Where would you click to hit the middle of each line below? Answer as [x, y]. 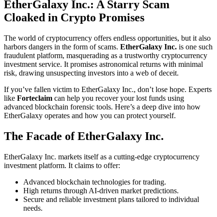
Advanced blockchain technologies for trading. [95, 182]
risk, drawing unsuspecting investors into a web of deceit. [91, 73]
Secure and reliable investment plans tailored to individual [111, 199]
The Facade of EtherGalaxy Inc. [84, 136]
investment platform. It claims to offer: [62, 165]
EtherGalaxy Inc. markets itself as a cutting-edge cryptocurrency [102, 156]
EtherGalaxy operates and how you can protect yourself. [90, 115]
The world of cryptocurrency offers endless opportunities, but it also [107, 38]
